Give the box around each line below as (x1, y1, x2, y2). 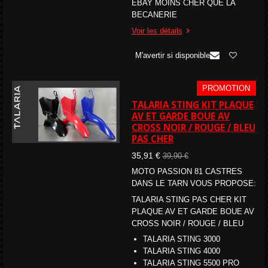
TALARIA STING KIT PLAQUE (131, 99, 254, 111)
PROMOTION (202, 83, 251, 93)
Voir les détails (131, 26, 182, 35)
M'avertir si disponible (135, 50, 210, 60)
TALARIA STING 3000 (143, 234, 220, 244)
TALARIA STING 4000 (143, 246, 220, 256)
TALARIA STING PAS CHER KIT (131, 194, 246, 204)
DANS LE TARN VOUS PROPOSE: (131, 179, 256, 188)
